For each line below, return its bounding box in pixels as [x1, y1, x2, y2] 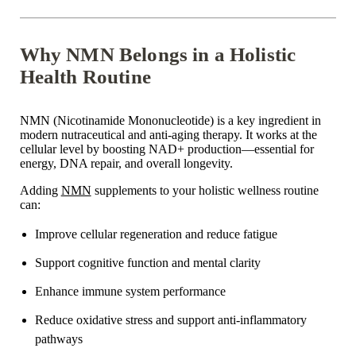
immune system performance [81, 284, 226, 299]
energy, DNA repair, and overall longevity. [19, 157, 233, 171]
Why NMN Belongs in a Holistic [19, 44, 296, 66]
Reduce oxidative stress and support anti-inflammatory [34, 313, 307, 327]
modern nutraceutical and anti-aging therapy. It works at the [19, 128, 317, 142]
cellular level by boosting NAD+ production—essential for [19, 142, 314, 157]
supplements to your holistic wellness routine [91, 184, 319, 198]
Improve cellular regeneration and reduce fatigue [34, 227, 277, 242]
